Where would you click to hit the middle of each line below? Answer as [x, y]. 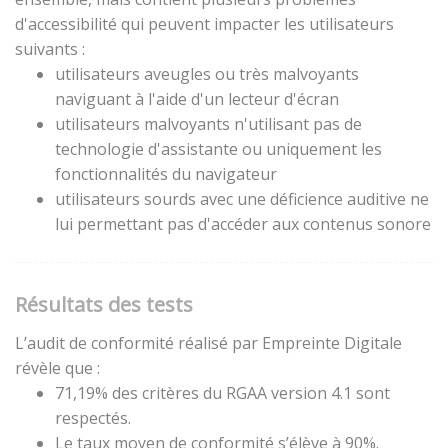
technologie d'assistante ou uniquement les [218, 149]
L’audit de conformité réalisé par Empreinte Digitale [208, 343]
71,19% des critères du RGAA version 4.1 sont [222, 393]
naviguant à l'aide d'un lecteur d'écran [197, 99]
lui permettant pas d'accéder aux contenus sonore [243, 224]
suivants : [50, 49]
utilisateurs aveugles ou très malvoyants [207, 74]
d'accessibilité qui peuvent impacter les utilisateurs [204, 24]
